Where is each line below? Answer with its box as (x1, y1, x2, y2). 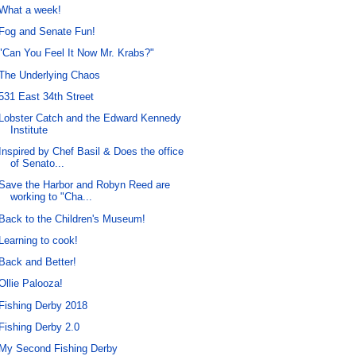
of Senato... (10, 157, 65, 170)
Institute (10, 123, 48, 136)
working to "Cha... (10, 191, 93, 203)
